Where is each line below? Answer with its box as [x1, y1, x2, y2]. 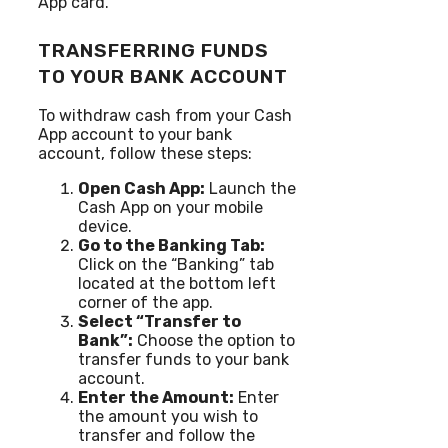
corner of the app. [78, 292, 213, 312]
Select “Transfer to [78, 311, 241, 331]
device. [78, 216, 132, 236]
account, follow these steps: [38, 143, 252, 163]
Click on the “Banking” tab [78, 254, 274, 274]
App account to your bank [38, 124, 232, 144]
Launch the [205, 178, 296, 198]
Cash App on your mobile [78, 197, 263, 217]
